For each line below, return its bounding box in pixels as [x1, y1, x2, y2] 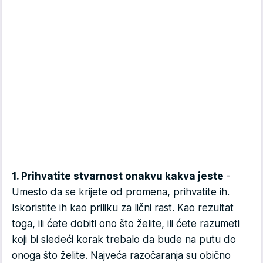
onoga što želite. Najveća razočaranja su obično [12, 249, 231, 262]
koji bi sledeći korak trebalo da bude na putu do [12, 234, 236, 246]
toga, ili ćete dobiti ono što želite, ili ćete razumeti [12, 218, 240, 230]
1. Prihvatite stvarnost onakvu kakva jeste [12, 170, 224, 183]
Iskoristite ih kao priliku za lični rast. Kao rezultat [12, 202, 234, 214]
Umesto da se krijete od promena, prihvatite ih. [12, 186, 230, 198]
